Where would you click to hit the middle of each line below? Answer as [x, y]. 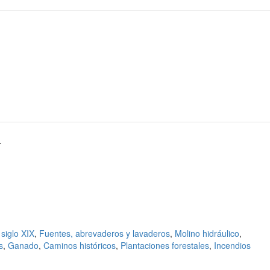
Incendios [232, 246]
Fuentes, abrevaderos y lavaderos [105, 234]
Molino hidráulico [207, 234]
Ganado [23, 246]
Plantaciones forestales [165, 246]
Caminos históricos [80, 246]
